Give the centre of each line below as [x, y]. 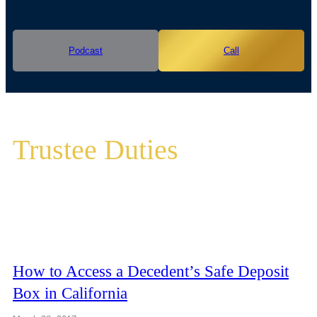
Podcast [86, 50]
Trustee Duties [96, 150]
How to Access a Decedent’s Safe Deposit [151, 271]
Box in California [70, 293]
